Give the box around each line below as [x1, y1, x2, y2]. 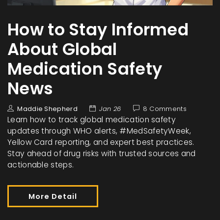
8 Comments [142, 104, 187, 114]
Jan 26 [99, 104, 121, 114]
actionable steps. [7, 160, 74, 170]
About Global [7, 38, 117, 61]
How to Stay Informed [7, 18, 189, 42]
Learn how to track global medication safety [7, 114, 176, 125]
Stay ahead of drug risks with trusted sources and [7, 148, 196, 159]
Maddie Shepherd [17, 104, 78, 114]
